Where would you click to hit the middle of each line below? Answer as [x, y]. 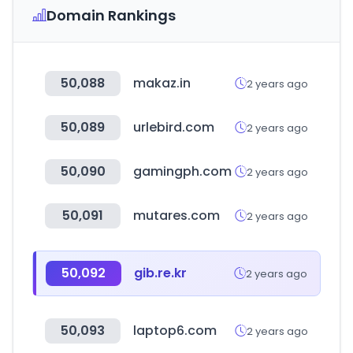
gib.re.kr [160, 273]
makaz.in [162, 83]
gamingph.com [182, 171]
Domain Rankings [111, 15]
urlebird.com [174, 127]
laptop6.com [175, 331]
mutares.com [176, 216]
